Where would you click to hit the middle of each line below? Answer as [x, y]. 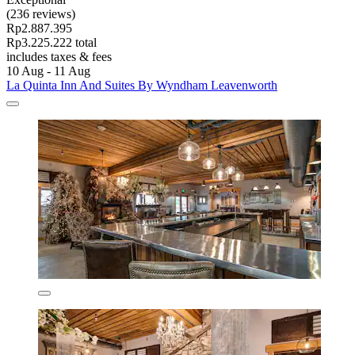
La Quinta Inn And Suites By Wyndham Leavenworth [142, 85]
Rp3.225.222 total [52, 42]
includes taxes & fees [59, 56]
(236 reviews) [41, 13]
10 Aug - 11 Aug [48, 71]
